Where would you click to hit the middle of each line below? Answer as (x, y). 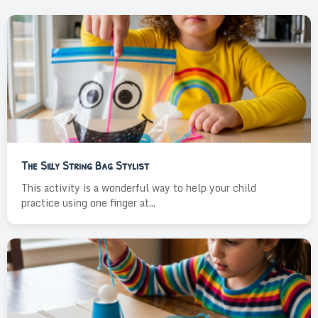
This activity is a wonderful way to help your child (139, 188)
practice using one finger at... (88, 203)
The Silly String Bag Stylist (85, 165)
